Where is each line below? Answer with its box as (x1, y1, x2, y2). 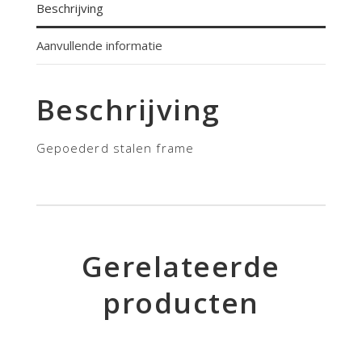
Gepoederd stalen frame (36, 140, 194, 157)
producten (103, 284, 259, 322)
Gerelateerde (81, 247, 280, 286)
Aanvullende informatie (36, 37, 162, 54)
